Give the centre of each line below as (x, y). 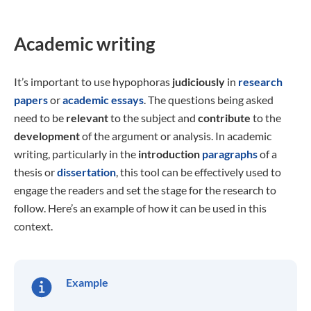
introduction (169, 154)
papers (31, 100)
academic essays (103, 100)
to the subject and (153, 118)
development (47, 136)
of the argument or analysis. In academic (176, 136)
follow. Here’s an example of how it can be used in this (140, 208)
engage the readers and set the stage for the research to (145, 190)
